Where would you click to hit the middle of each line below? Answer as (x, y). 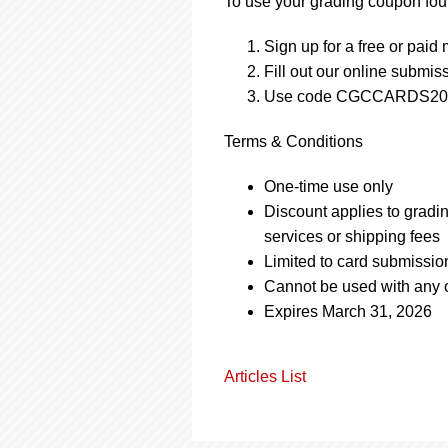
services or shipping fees (352, 236)
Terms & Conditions (293, 141)
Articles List (265, 376)
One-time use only (328, 186)
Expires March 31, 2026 (348, 311)
